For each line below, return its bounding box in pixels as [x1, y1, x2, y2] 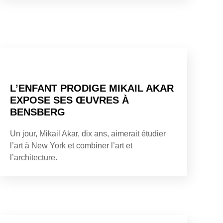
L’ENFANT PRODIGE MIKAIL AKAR [10, 82, 174, 94]
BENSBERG [10, 106, 65, 117]
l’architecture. [10, 153, 57, 162]
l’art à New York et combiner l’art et [10, 141, 132, 150]
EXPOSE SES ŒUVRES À [10, 94, 129, 106]
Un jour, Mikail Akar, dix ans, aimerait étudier [10, 129, 166, 138]
